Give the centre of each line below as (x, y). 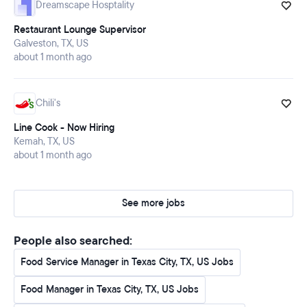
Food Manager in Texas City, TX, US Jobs (110, 290)
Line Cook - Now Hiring (64, 128)
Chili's (48, 103)
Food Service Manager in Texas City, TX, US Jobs (127, 262)
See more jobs (153, 204)
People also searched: (73, 241)
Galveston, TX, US (51, 44)
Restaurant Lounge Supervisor (80, 30)
